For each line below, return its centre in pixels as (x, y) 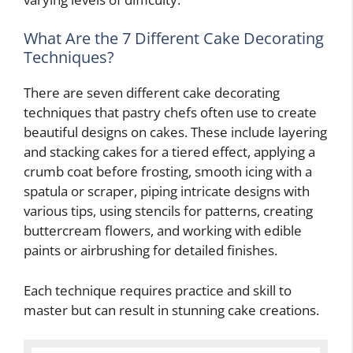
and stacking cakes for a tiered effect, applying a (169, 152)
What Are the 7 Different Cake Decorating (174, 39)
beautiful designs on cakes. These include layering (175, 132)
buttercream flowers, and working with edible (163, 231)
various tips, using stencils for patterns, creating (168, 211)
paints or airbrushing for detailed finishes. (150, 251)
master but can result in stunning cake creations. (171, 310)
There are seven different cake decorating (152, 93)
